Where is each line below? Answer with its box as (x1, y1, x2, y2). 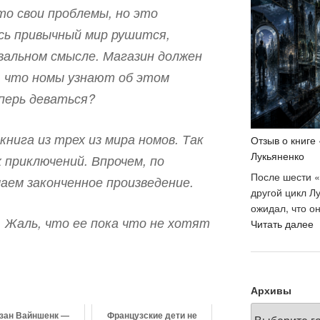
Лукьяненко (250, 149, 304, 164)
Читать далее (250, 216, 314, 231)
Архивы (250, 283, 291, 298)
